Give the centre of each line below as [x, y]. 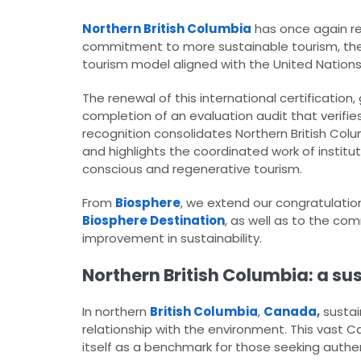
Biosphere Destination [154, 221]
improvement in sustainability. [172, 239]
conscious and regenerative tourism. [192, 169]
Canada [290, 312]
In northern [116, 312]
